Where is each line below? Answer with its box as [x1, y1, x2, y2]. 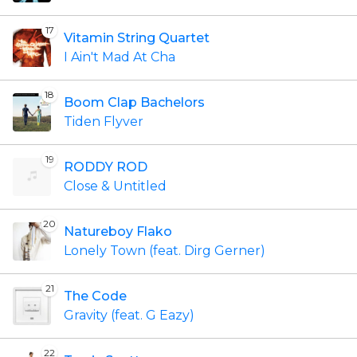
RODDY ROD [64, 159, 147, 175]
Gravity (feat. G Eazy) [64, 308, 194, 323]
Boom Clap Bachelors [64, 95, 205, 110]
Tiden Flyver [64, 114, 143, 129]
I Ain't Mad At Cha [64, 49, 175, 65]
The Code [64, 288, 127, 304]
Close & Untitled [64, 178, 167, 194]
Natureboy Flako [64, 224, 172, 239]
